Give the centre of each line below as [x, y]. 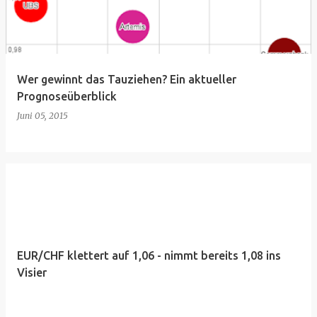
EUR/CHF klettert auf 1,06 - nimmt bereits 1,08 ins [149, 255]
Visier [32, 272]
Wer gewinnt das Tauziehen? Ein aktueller [127, 79]
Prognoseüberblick [67, 96]
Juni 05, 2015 [42, 116]
